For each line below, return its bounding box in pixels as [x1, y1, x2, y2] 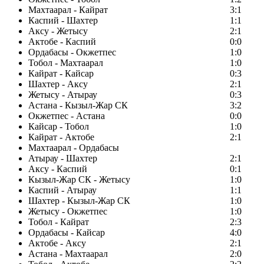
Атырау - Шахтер [28, 153, 97, 164]
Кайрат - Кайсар [28, 68, 94, 79]
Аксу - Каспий [28, 164, 87, 174]
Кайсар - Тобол [28, 121, 89, 132]
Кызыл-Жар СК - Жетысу [28, 174, 130, 185]
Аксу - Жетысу [28, 26, 88, 37]
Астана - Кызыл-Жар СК [28, 100, 128, 111]
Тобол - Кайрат [28, 217, 89, 227]
